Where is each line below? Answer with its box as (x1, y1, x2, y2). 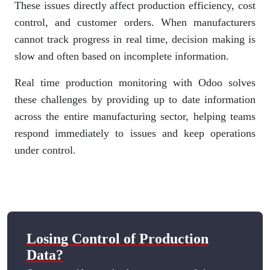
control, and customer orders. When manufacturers (14, 16, 256, 28)
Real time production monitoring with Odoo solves (14, 76, 256, 89)
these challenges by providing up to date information (14, 93, 256, 105)
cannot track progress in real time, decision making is (14, 33, 256, 45)
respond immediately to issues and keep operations (14, 127, 256, 139)
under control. (14, 143, 76, 156)
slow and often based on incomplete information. (14, 49, 229, 62)
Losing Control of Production (27, 230, 209, 246)
